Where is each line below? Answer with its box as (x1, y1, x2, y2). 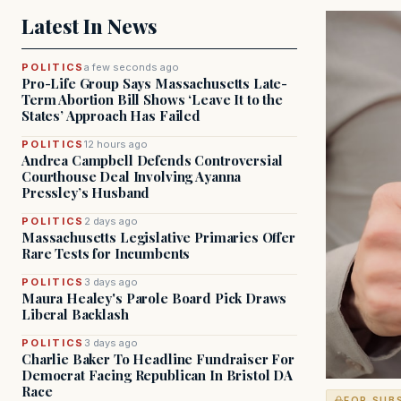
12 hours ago (84, 138, 149, 150)
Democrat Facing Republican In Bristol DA (21, 366, 294, 384)
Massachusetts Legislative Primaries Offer (21, 228, 296, 246)
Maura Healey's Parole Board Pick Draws (21, 289, 287, 307)
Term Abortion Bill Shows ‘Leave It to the (21, 90, 283, 108)
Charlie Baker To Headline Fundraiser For (21, 350, 295, 368)
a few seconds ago (84, 61, 180, 73)
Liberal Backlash (21, 305, 129, 323)
